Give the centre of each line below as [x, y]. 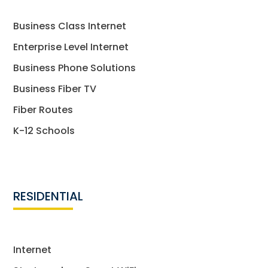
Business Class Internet [70, 26]
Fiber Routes [43, 109]
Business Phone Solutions [75, 68]
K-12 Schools [44, 130]
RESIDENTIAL [48, 196]
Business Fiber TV [55, 89]
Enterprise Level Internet [71, 47]
